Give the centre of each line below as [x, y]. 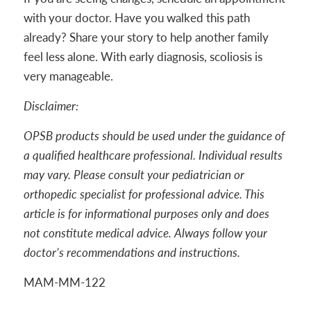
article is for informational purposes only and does [146, 213]
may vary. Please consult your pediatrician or [134, 175]
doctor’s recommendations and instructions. [132, 252]
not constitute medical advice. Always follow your [145, 233]
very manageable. [68, 76]
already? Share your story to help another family [146, 37]
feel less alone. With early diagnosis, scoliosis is [143, 57]
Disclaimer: [51, 106]
